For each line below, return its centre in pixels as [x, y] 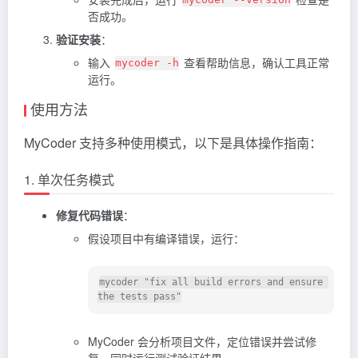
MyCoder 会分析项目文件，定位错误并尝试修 [202, 341]
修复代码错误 [89, 215]
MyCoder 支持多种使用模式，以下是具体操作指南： [173, 142]
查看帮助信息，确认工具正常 [255, 62]
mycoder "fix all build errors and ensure [211, 282]
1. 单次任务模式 [69, 179]
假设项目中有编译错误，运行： [166, 238]
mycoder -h [147, 63]
